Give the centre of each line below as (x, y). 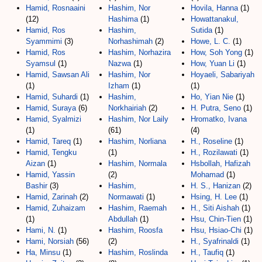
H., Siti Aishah (215, 208)
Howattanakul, (215, 19)
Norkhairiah (127, 108)
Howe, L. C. (211, 41)
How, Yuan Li (213, 63)
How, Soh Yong (216, 52)
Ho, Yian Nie (212, 96)
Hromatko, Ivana (219, 119)
